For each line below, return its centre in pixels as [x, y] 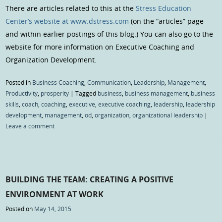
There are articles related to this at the [71, 8]
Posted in [19, 83]
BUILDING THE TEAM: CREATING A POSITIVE [90, 179]
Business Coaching [58, 83]
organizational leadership [168, 115]
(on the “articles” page [166, 21]
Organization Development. [51, 60]
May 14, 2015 [53, 209]
